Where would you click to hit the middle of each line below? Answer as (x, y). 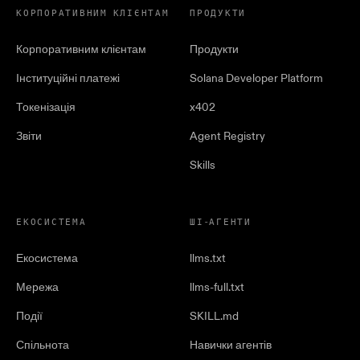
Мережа (37, 288)
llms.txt (208, 259)
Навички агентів (231, 346)
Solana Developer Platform (256, 79)
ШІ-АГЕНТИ (221, 223)
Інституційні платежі (68, 79)
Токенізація (46, 108)
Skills (202, 166)
